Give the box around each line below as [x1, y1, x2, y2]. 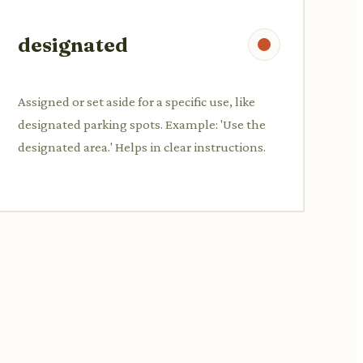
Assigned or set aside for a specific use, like [18, 93, 255, 109]
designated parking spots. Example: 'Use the [18, 116, 266, 132]
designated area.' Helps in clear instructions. [18, 139, 266, 155]
